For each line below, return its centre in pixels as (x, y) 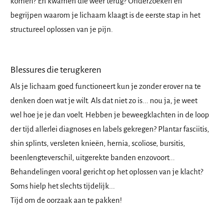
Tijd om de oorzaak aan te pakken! (66, 200)
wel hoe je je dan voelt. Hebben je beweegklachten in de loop (110, 115)
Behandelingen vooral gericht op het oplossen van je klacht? (107, 172)
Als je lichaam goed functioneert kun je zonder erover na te (106, 86)
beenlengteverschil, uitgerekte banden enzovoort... (93, 158)
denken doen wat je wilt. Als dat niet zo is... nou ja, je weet (104, 101)
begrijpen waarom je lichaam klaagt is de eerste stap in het (105, 15)
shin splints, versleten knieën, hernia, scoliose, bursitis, (98, 143)
